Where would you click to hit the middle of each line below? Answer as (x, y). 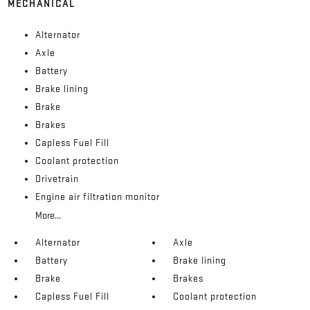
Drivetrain (57, 179)
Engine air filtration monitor (97, 197)
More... (48, 215)
